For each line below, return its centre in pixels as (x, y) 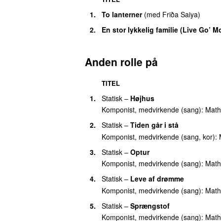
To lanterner (122, 14)
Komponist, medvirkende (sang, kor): (160, 136)
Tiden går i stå (154, 125)
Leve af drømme (157, 179)
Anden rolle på (121, 61)
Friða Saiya (180, 14)
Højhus (142, 98)
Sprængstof (150, 205)
